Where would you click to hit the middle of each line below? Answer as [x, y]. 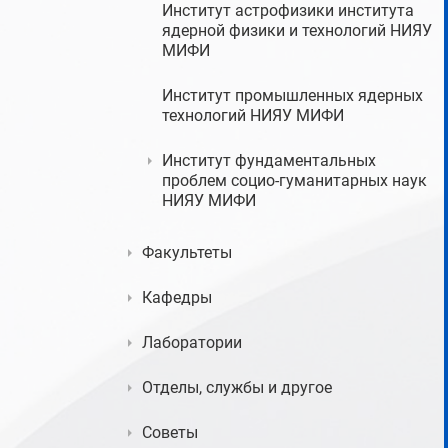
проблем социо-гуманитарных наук [294, 180]
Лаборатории [192, 342]
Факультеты [187, 252]
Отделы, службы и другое [237, 387]
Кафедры [177, 297]
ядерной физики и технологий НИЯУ [297, 30]
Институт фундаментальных [269, 160]
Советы [170, 432]
